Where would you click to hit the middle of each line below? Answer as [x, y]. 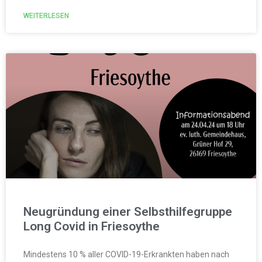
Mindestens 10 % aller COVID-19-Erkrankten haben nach [126, 254]
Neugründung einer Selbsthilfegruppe [128, 211]
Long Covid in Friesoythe [92, 226]
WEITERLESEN [46, 15]
